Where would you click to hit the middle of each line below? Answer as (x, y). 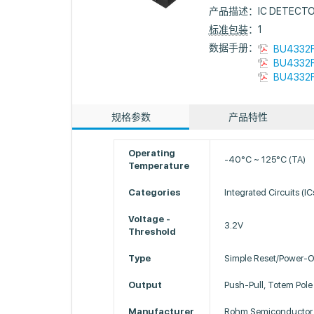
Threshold (152, 232)
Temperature (159, 166)
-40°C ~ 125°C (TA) (265, 159)
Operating (152, 153)
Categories (155, 192)
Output (145, 285)
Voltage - (150, 219)
